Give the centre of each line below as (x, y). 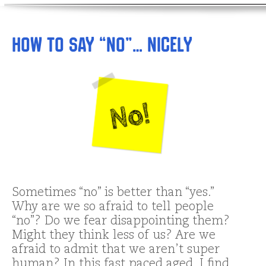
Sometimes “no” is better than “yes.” (113, 193)
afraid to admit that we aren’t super (116, 250)
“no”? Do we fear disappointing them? (121, 222)
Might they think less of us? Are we (114, 236)
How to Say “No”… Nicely (102, 45)
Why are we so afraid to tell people (113, 208)
